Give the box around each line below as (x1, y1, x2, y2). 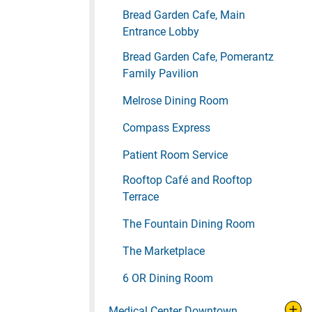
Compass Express (123, 121, 210, 135)
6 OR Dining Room (123, 272, 213, 286)
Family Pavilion (123, 67, 198, 81)
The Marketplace (123, 244, 205, 258)
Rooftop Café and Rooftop (123, 173, 252, 187)
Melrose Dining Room (123, 94, 228, 108)
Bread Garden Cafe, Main (123, 8, 245, 22)
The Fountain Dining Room (123, 217, 255, 231)
